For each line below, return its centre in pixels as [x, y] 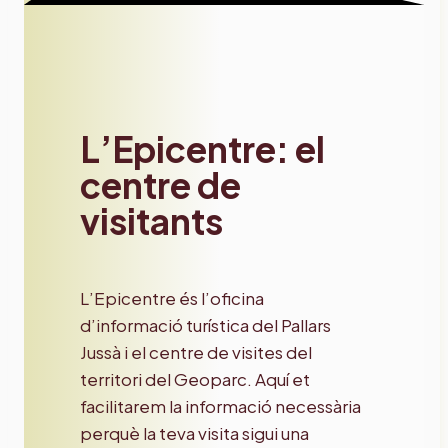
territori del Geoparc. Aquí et [195, 378]
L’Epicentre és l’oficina [172, 297]
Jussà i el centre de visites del [196, 351]
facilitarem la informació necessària [220, 405]
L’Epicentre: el [202, 148]
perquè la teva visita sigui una [194, 432]
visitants [151, 220]
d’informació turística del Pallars [205, 324]
